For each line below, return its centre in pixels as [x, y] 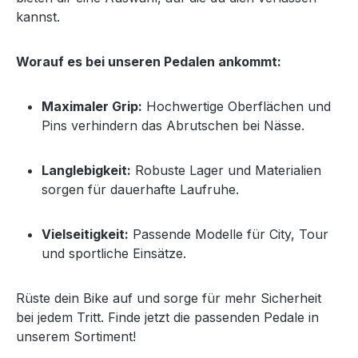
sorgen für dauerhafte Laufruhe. [140, 189]
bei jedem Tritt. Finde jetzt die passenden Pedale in [167, 317]
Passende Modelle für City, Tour [229, 234]
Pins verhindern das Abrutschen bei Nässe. [173, 125]
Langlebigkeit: [86, 170]
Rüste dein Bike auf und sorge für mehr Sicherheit [169, 298]
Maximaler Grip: [92, 106]
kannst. [38, 16]
